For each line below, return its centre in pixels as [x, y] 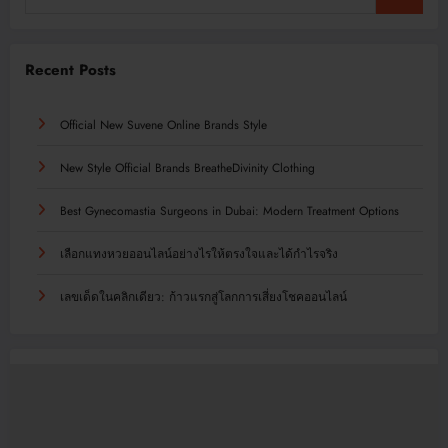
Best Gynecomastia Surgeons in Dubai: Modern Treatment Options [229, 211]
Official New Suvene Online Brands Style [163, 125]
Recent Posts [70, 69]
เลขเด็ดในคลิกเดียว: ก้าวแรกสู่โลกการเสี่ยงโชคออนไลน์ [203, 297]
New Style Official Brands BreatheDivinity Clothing [187, 168]
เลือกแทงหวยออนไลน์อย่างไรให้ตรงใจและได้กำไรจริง [199, 254]
